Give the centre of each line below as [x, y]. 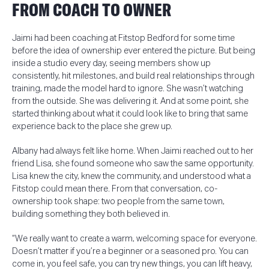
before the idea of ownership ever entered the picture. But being [133, 50]
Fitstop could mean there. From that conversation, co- [114, 189]
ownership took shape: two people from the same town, [118, 201]
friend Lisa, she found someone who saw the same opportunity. [133, 163]
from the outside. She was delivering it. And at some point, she [130, 101]
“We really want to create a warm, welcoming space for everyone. [134, 238]
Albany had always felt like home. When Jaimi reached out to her [132, 151]
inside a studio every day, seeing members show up [111, 63]
